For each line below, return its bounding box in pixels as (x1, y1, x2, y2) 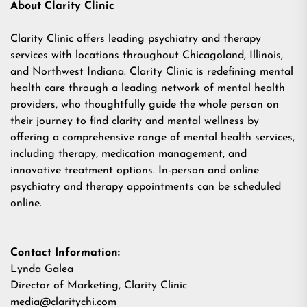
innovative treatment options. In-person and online (10, 165, 259, 176)
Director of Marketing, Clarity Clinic (10, 280, 187, 291)
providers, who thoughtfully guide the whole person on (10, 99, 279, 110)
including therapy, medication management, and (10, 149, 247, 160)
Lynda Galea (10, 264, 73, 275)
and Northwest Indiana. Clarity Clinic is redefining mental (10, 66, 293, 77)
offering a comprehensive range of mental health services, (10, 132, 295, 143)
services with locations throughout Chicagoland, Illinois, (10, 50, 283, 61)
